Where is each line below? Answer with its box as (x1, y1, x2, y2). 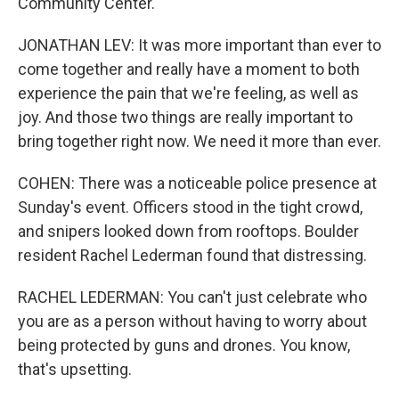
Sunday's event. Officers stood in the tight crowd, (18, 198, 362, 216)
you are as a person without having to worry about (18, 312, 367, 330)
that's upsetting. (18, 360, 132, 379)
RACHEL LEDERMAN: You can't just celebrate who (18, 288, 367, 306)
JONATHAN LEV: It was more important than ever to (18, 36, 381, 54)
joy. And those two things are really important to (18, 108, 353, 126)
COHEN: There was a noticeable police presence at (18, 174, 377, 192)
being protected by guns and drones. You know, (18, 336, 350, 354)
